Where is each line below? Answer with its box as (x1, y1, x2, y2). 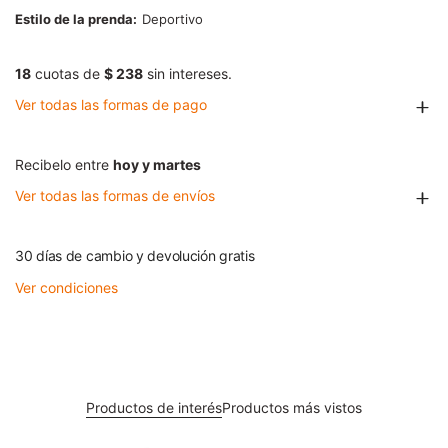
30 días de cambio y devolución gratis (15, 247, 255, 265)
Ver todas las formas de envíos (15, 187, 215, 205)
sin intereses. (143, 65, 232, 83)
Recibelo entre (15, 156, 113, 174)
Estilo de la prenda (15, 11, 133, 28)
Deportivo (142, 11, 203, 28)
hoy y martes (113, 156, 201, 174)
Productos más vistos (222, 399, 362, 417)
